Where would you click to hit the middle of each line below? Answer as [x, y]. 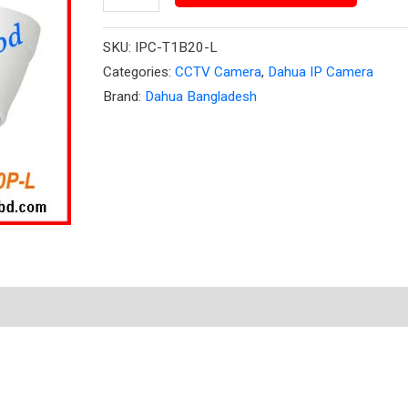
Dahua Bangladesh [200, 96]
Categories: [138, 71]
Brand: [123, 96]
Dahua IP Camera [320, 71]
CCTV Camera [218, 71]
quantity [129, 60]
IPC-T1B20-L [176, 47]
